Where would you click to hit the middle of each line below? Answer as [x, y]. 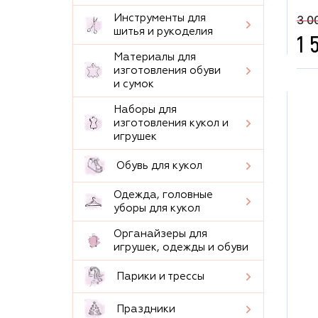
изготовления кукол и [171, 123]
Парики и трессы [160, 276]
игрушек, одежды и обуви [181, 247]
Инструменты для [160, 18]
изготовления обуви [167, 71]
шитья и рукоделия [163, 32]
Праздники [146, 309]
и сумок [134, 84]
